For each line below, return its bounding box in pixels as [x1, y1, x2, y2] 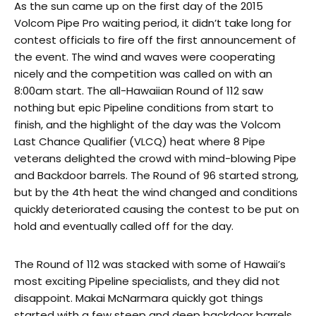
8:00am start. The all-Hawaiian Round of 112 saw [14, 83, 263, 98]
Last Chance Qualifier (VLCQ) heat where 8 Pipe [14, 133, 265, 149]
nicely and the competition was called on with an [14, 66, 272, 81]
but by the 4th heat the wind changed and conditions [14, 184, 298, 200]
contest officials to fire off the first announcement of [14, 32, 296, 47]
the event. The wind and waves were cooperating [14, 49, 275, 64]
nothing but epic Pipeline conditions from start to [14, 99, 274, 115]
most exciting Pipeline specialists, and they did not [14, 273, 280, 288]
